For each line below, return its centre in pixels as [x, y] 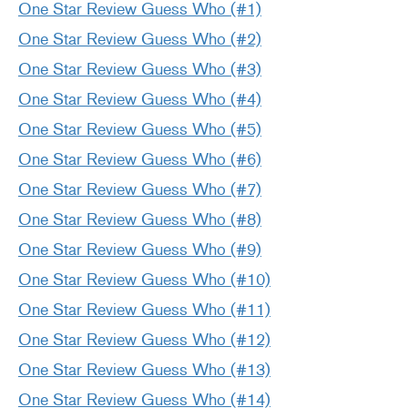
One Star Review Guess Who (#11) [144, 310]
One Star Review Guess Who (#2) [140, 40]
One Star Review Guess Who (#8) [140, 220]
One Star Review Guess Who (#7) [140, 190]
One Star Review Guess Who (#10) [144, 280]
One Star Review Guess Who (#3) [140, 70]
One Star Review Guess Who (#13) [144, 370]
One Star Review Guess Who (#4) [140, 100]
